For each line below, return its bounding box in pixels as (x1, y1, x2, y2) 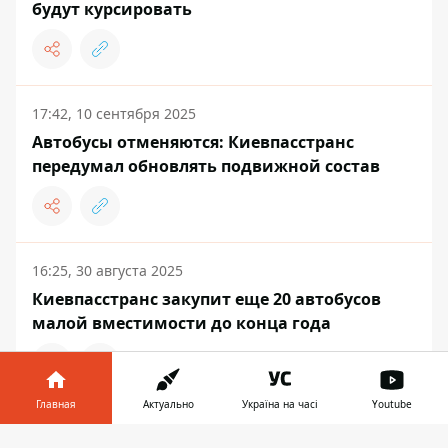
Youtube (372, 397, 412, 411)
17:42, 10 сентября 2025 (32, 104, 196, 124)
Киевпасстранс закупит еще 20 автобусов (32, 288, 381, 311)
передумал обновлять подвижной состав (32, 155, 380, 178)
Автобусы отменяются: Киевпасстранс (32, 131, 354, 154)
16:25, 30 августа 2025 (32, 261, 183, 281)
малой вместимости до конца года (32, 312, 331, 335)
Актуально (142, 397, 194, 411)
